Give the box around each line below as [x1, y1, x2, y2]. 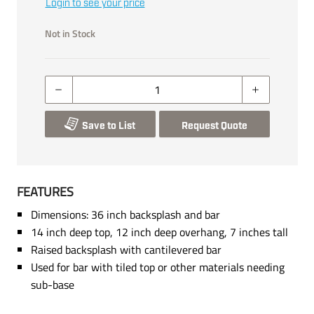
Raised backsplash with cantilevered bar [30, 240, 221, 258]
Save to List [82, 119, 135, 132]
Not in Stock [44, 25, 95, 41]
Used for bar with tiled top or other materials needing [30, 258, 285, 275]
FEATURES [16, 182, 74, 201]
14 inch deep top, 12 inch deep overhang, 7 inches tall [30, 223, 288, 240]
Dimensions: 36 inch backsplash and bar [30, 205, 220, 223]
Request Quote [181, 119, 247, 132]
